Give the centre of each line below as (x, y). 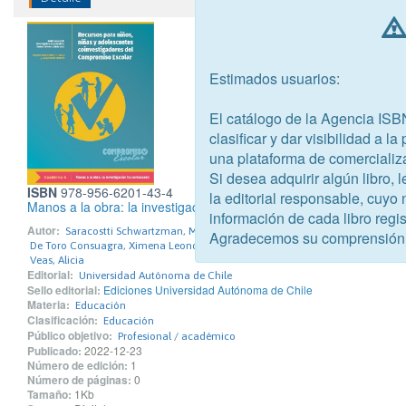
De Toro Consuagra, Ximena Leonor (116, 245)
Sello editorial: (64, 290)
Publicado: (54, 350)
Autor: (43, 230)
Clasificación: (63, 319)
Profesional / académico (177, 336)
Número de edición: (77, 365)
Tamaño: (49, 394)
